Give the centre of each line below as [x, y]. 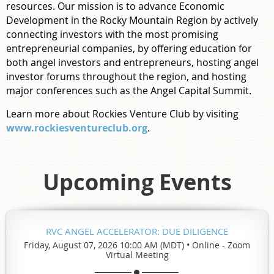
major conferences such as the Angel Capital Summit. [129, 90]
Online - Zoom [221, 245]
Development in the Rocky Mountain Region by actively [132, 20]
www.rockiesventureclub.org [77, 128]
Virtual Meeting [137, 254]
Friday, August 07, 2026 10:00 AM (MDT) [104, 245]
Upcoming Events [137, 182]
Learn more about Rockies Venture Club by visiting [122, 113]
